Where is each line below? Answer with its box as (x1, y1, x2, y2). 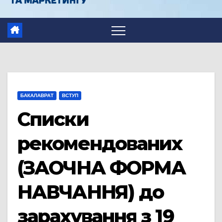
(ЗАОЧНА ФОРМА (17, 156, 186, 179)
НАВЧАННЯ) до (17, 180, 164, 204)
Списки (17, 107, 89, 131)
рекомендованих (17, 131, 182, 155)
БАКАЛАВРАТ (20, 92, 54, 98)
